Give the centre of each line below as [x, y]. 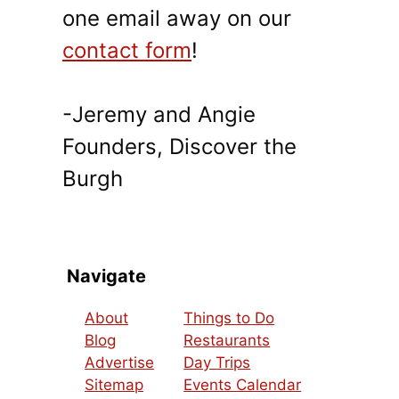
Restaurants [227, 341]
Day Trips [217, 363]
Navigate [106, 277]
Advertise [119, 363]
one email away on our [177, 19]
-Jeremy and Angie [159, 115]
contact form [127, 51]
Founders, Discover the [179, 147]
